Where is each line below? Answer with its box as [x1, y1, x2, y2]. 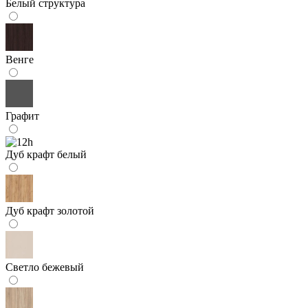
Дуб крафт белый [5, 148, 87, 160]
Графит [5, 109, 39, 122]
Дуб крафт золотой [5, 204, 94, 217]
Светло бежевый [5, 261, 84, 273]
